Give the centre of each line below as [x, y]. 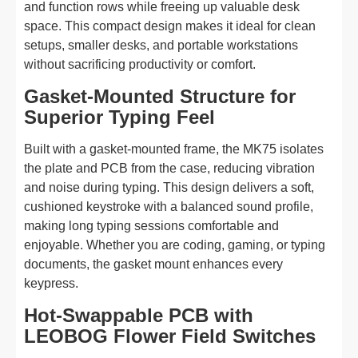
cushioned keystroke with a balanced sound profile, [169, 207]
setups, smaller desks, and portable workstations [161, 45]
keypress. [51, 283]
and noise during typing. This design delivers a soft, [169, 187]
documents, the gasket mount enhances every [153, 264]
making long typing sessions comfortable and [151, 226]
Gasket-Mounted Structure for [160, 96]
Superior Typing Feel [119, 117]
